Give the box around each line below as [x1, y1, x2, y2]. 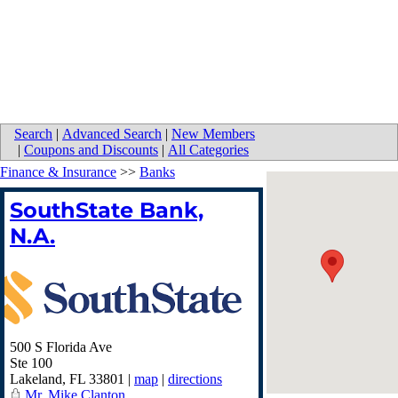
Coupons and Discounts [24, 142, 158, 158]
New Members [171, 126, 255, 142]
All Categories [168, 142, 249, 158]
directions [168, 371, 222, 387]
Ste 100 [10, 355, 52, 371]
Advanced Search [62, 126, 162, 142]
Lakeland [10, 371, 62, 387]
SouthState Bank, [10, 197, 203, 224]
